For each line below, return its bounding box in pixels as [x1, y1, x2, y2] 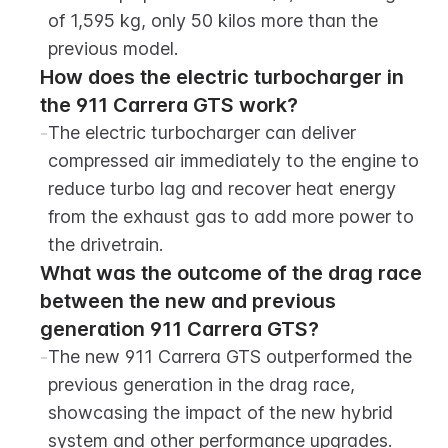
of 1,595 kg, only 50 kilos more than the [48, 10, 378, 31]
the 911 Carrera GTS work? [40, 93, 298, 117]
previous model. [48, 38, 178, 59]
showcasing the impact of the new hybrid [48, 402, 393, 423]
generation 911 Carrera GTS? [40, 317, 319, 341]
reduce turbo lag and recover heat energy [48, 178, 396, 199]
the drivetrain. [48, 234, 163, 255]
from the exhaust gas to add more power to [48, 206, 414, 227]
